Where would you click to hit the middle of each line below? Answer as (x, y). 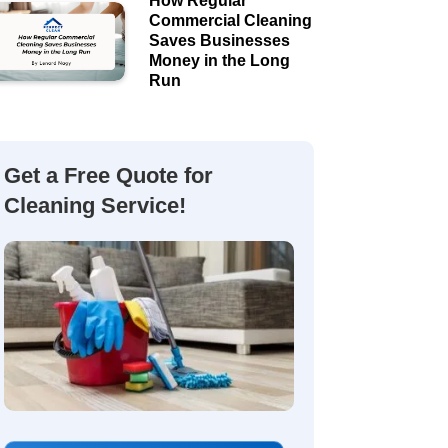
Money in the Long (219, 61)
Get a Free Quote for (108, 176)
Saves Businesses (219, 41)
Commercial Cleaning (230, 21)
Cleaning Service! (94, 206)
